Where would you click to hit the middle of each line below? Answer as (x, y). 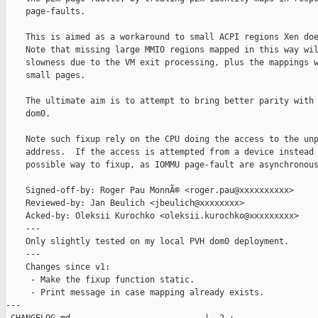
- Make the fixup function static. (100, 280)
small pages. (45, 76)
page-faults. (45, 12)
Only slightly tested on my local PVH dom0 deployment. (147, 242)
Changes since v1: (58, 267)
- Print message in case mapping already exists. (135, 293)
